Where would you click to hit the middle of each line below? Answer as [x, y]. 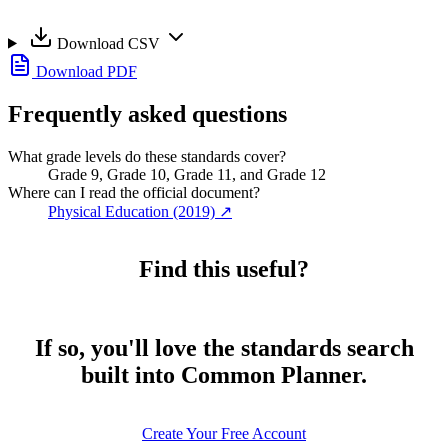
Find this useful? [224, 269]
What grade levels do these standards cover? [147, 156]
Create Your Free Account [224, 434]
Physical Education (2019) [131, 211]
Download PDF [84, 71]
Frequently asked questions [147, 113]
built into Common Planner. [224, 375]
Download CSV [108, 43]
